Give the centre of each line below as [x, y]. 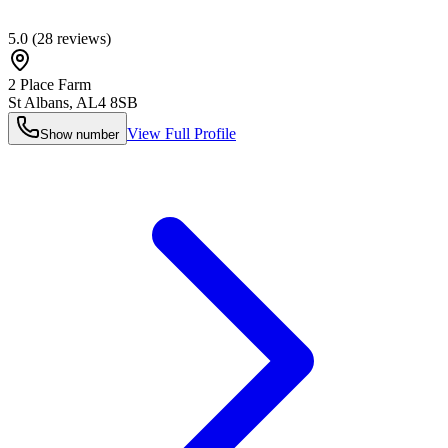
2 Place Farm [49, 85]
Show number [79, 135]
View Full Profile [181, 134]
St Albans [38, 103]
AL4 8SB [107, 103]
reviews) [82, 39]
